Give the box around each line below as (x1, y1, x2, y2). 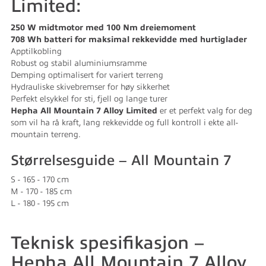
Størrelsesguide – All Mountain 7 (11, 153, 232, 168)
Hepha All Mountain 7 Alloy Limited (11, 106, 157, 115)
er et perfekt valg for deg (157, 106, 252, 115)
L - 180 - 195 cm (11, 199, 69, 208)
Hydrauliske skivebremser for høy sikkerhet (11, 83, 170, 91)
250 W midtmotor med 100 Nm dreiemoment (11, 23, 196, 32)
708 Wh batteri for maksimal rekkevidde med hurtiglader (11, 35, 247, 44)
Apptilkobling (11, 47, 62, 56)
